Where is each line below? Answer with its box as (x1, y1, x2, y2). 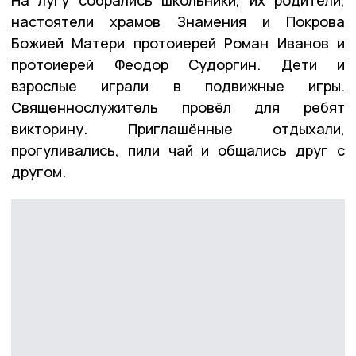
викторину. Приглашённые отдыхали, (11, 118, 345, 138)
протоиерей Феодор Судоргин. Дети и (11, 54, 345, 74)
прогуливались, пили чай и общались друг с (11, 140, 345, 160)
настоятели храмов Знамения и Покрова (11, 11, 345, 31)
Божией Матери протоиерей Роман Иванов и (11, 33, 345, 52)
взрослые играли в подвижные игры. (11, 75, 345, 95)
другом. (11, 161, 66, 181)
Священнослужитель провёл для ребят (11, 97, 345, 117)
